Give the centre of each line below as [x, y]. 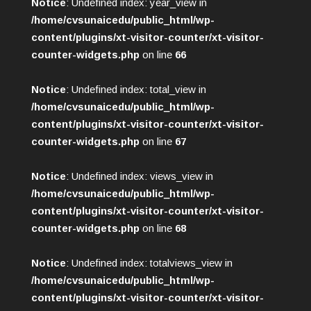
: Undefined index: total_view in [136, 89]
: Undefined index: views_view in [139, 176]
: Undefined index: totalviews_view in [149, 262]
